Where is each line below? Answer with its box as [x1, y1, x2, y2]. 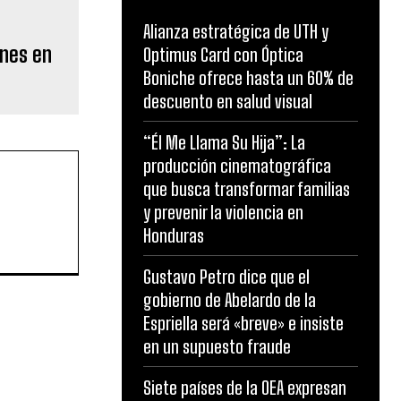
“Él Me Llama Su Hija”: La [143, 132, 305, 154]
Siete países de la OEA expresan [143, 377, 346, 399]
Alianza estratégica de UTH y [143, 21, 328, 43]
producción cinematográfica [143, 155, 331, 177]
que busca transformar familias [143, 178, 350, 200]
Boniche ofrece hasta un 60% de [143, 67, 354, 90]
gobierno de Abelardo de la [143, 289, 316, 311]
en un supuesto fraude [143, 336, 291, 358]
